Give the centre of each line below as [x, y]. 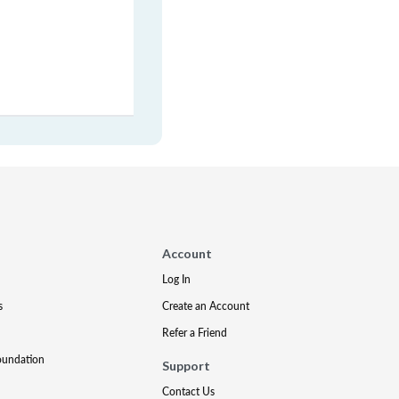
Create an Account [206, 306]
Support [187, 366]
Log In [177, 279]
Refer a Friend [195, 333]
